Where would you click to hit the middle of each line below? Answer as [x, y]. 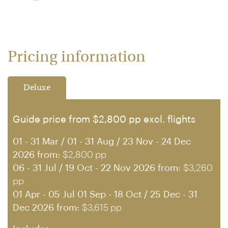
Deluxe [37, 88]
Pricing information [77, 58]
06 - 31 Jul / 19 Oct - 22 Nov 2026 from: [98, 168]
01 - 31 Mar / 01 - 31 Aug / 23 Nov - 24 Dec [102, 141]
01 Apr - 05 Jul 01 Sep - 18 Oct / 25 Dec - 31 [105, 194]
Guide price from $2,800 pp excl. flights [104, 120]
